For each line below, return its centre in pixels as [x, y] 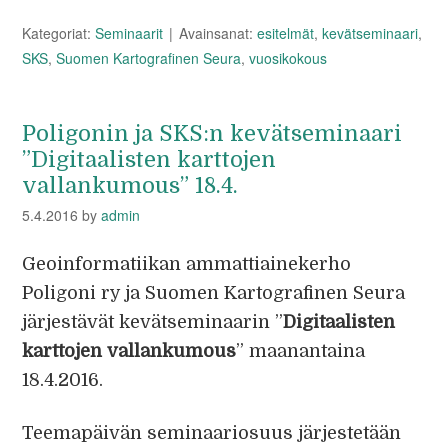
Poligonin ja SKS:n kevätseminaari [212, 133]
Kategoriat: [59, 33]
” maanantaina [301, 351]
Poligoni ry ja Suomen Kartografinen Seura [214, 293]
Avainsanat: [218, 33]
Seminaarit [129, 33]
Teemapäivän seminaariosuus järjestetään [212, 433]
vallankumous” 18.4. [130, 185]
